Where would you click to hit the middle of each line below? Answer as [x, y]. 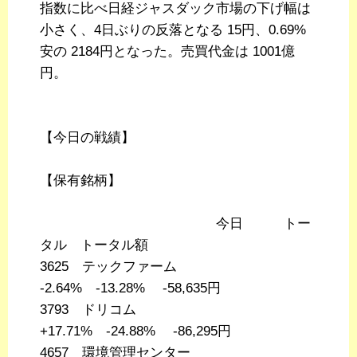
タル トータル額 [94, 245]
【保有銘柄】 [80, 181]
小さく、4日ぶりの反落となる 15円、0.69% [173, 30]
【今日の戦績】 [87, 138]
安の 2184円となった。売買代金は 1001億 [167, 52]
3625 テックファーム [129, 267]
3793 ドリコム [129, 310]
